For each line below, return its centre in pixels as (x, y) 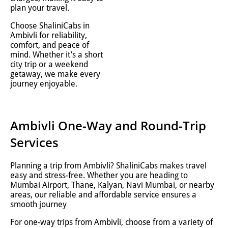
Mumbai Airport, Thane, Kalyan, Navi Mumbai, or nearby (112, 185)
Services (34, 142)
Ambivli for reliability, (49, 35)
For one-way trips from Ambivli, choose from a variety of (111, 222)
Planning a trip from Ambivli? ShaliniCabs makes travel (108, 165)
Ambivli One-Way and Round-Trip (108, 125)
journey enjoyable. (44, 84)
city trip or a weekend (49, 64)
